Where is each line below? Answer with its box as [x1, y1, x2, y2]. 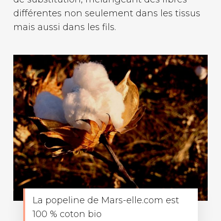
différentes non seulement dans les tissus [13, 7, 200, 19]
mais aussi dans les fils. [13, 21, 116, 33]
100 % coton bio [32, 208, 102, 220]
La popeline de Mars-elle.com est [32, 194, 179, 206]
